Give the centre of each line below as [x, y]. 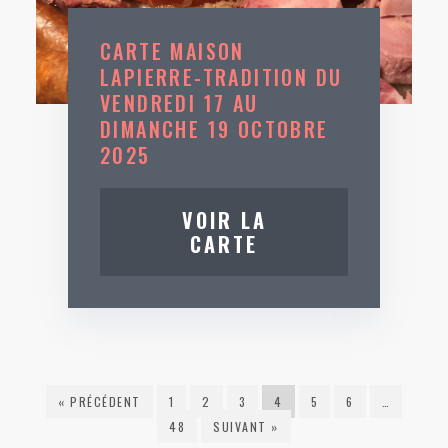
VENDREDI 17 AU [179, 103]
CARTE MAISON [172, 51]
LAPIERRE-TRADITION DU [221, 77]
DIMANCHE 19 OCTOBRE [214, 129]
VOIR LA [224, 220]
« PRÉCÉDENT [99, 401]
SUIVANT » [246, 426]
